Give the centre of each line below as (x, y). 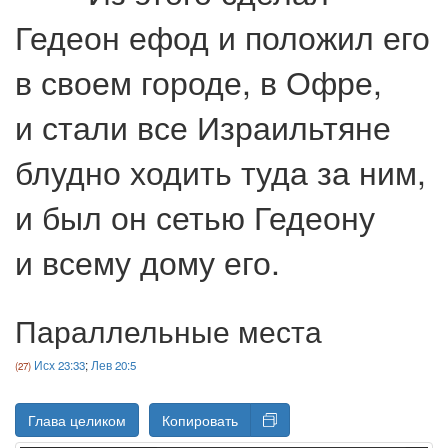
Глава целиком (77, 419)
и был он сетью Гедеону (195, 215)
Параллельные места (168, 330)
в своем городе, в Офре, (198, 80)
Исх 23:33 (59, 364)
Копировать (200, 419)
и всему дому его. (147, 260)
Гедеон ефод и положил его (222, 35)
